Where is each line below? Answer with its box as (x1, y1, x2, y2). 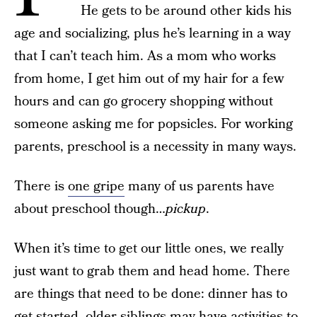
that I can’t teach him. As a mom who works (14, 47, 276, 66)
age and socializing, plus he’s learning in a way (14, 24, 291, 43)
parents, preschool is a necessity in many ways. (14, 137, 296, 156)
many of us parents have (125, 177, 275, 196)
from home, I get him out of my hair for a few (14, 69, 284, 88)
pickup (166, 200, 206, 219)
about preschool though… (14, 200, 166, 219)
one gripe (68, 177, 125, 196)
